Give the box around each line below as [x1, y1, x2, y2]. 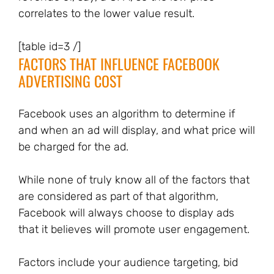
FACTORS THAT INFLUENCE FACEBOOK [18, 53, 220, 75]
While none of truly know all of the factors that [18, 173, 250, 187]
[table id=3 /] [18, 40, 81, 53]
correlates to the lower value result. [18, 7, 194, 20]
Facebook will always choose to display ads [18, 206, 234, 220]
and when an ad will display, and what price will [18, 124, 255, 137]
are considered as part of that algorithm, [18, 190, 218, 203]
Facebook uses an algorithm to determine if [18, 107, 235, 120]
